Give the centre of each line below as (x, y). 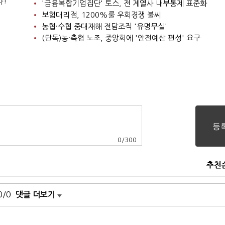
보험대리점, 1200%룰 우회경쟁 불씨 (101, 15)
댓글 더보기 (35, 195)
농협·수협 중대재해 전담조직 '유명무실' (104, 27)
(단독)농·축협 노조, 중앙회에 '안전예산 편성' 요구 (121, 38)
